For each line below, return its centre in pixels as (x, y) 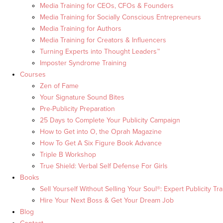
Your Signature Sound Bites (82, 98)
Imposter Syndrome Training (83, 63)
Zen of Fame (59, 86)
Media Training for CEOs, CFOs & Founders (107, 6)
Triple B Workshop (68, 155)
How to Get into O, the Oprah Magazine (101, 132)
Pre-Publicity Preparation (77, 109)
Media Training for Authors (81, 29)
